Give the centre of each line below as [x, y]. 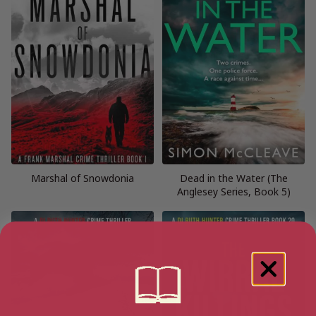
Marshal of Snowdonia [83, 178]
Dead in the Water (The [233, 178]
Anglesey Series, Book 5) [233, 191]
